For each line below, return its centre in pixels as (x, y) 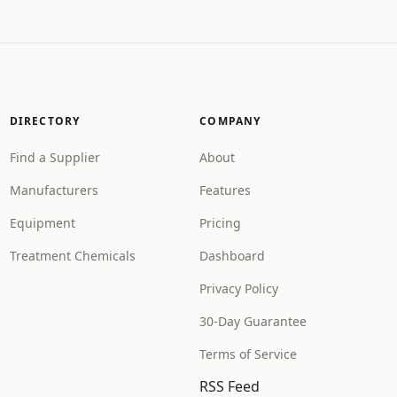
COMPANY (230, 121)
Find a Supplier (54, 157)
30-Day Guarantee (253, 321)
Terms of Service (249, 354)
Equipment (42, 223)
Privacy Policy (239, 288)
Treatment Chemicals (72, 256)
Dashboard (233, 256)
